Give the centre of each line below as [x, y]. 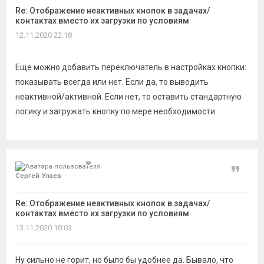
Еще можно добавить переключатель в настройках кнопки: [131, 67]
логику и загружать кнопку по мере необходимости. [116, 111]
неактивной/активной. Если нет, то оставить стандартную [128, 97]
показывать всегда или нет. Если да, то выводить [112, 82]
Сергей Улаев [38, 176]
